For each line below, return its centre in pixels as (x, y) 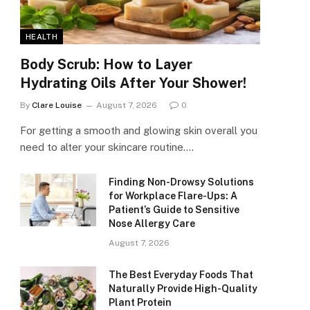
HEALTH (42, 37)
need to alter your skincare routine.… (107, 147)
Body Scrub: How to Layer (106, 65)
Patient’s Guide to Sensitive (174, 210)
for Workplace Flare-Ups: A (173, 196)
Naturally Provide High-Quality (183, 289)
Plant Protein (140, 303)
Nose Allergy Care (152, 224)
